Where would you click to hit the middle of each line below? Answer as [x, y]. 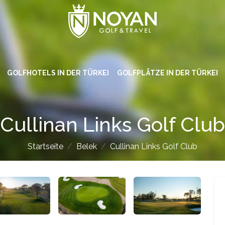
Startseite [45, 146]
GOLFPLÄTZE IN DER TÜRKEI [167, 73]
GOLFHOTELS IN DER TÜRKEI [58, 73]
